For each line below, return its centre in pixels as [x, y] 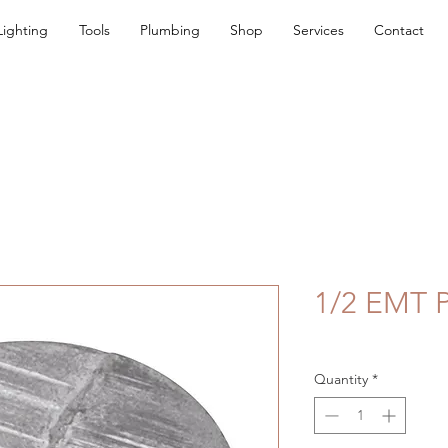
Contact [399, 30]
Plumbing [170, 30]
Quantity [341, 379]
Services [318, 30]
